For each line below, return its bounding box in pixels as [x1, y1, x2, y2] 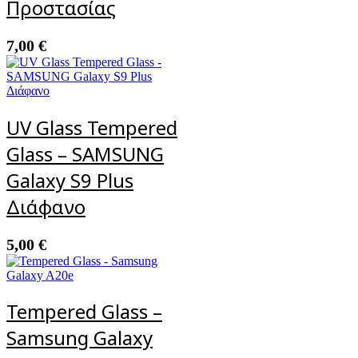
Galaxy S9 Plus [6, 166, 133, 193]
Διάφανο [6, 193, 86, 220]
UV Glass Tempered [6, 113, 177, 141]
